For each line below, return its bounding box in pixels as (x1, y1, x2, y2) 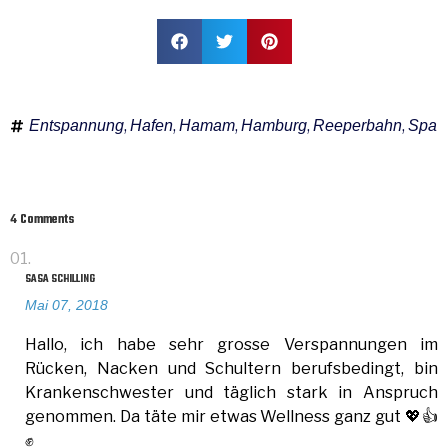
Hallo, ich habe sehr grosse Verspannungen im (25, 335, 438, 354)
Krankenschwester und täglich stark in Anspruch (25, 383, 438, 402)
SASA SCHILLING (25, 271, 95, 288)
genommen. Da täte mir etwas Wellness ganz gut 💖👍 (25, 407, 438, 426)
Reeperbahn (313, 117, 402, 134)
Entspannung (29, 117, 124, 134)
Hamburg (241, 117, 307, 134)
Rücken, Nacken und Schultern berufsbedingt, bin (25, 359, 438, 378)
